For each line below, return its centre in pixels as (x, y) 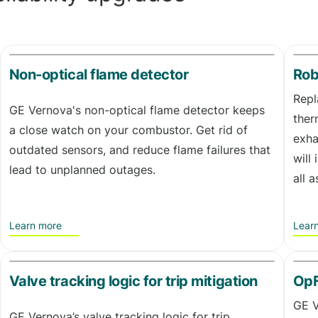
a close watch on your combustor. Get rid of (128, 130)
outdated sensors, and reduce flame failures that (139, 149)
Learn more (35, 225)
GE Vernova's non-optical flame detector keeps (137, 110)
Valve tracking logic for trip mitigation (133, 281)
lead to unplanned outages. (82, 169)
